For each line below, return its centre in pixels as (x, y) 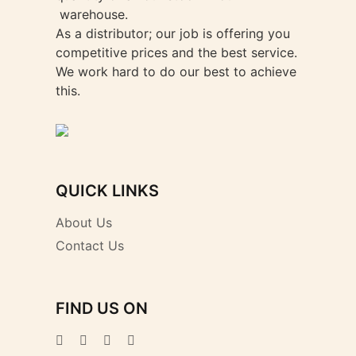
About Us (84, 222)
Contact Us (90, 246)
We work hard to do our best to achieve (176, 72)
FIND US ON (102, 308)
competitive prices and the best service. (176, 52)
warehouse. (92, 14)
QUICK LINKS (107, 191)
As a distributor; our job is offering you (173, 33)
